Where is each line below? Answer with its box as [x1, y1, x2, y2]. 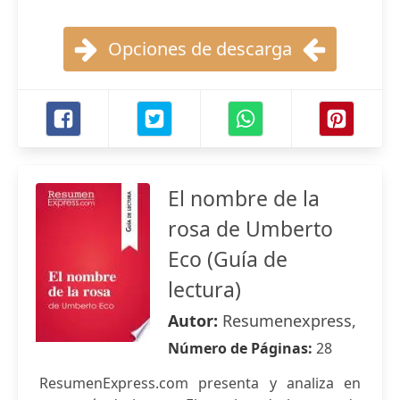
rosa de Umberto [168, 214, 333, 243]
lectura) [168, 275, 241, 304]
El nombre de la [168, 184, 320, 212]
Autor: [168, 310, 222, 331]
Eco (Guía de [168, 245, 287, 273]
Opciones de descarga [108, 37, 292, 61]
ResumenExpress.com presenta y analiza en [39, 373, 361, 393]
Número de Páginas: [168, 338, 316, 358]
